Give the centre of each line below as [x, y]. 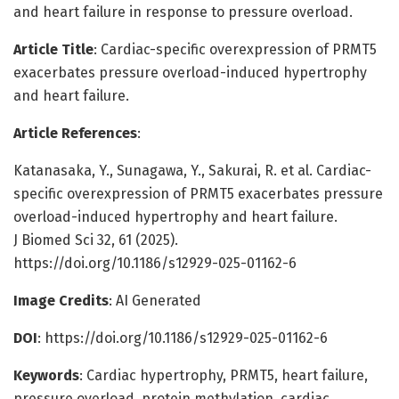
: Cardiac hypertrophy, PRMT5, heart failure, [224, 375]
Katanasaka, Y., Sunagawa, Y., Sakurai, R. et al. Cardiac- [192, 170]
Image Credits [61, 300]
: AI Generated [155, 300]
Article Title [53, 49]
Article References [75, 133]
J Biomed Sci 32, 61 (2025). [96, 240]
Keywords [46, 375]
